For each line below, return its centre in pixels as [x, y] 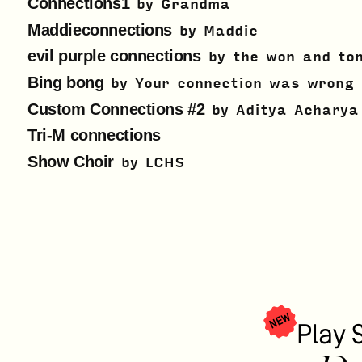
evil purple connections [114, 56]
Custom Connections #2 [116, 109]
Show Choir [71, 161]
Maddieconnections [100, 29]
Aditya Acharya [298, 110]
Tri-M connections [95, 135]
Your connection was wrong [245, 84]
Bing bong [66, 83]
